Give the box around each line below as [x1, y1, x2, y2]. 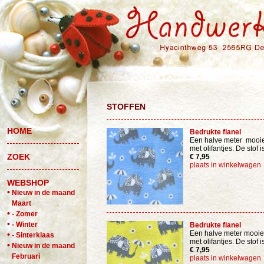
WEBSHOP [7, 178, 49, 187]
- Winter [12, 220, 38, 229]
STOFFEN [107, 102, 146, 111]
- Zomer [12, 210, 38, 218]
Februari [12, 252, 40, 260]
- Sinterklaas [12, 231, 54, 239]
